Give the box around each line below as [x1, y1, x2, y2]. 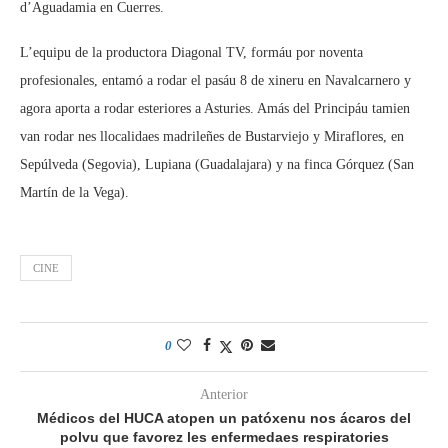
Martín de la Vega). [20, 185, 129, 200]
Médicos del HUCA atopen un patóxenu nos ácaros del [37, 410, 411, 426]
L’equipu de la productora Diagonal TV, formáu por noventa [20, 45, 363, 60]
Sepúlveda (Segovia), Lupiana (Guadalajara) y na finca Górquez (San [20, 157, 414, 172]
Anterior [200, 387, 248, 402]
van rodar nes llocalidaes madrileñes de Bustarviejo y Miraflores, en [20, 129, 404, 144]
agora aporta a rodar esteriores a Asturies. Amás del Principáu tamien [20, 101, 410, 116]
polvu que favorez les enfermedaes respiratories [59, 429, 389, 445]
